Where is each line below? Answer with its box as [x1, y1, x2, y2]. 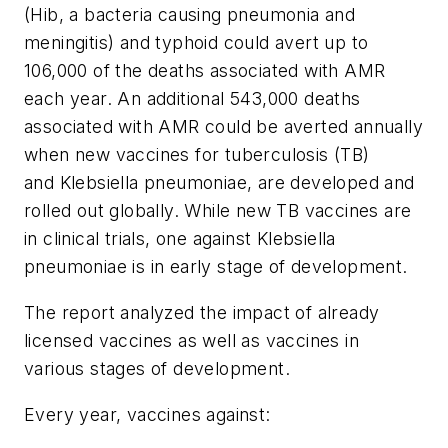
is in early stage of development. [132, 256, 408, 278]
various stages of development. [24, 357, 290, 379]
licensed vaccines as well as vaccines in [24, 329, 359, 351]
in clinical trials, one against [24, 228, 257, 250]
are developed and [252, 172, 415, 194]
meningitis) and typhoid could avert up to [24, 32, 369, 54]
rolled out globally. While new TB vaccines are [24, 200, 412, 222]
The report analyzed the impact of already [24, 301, 380, 323]
